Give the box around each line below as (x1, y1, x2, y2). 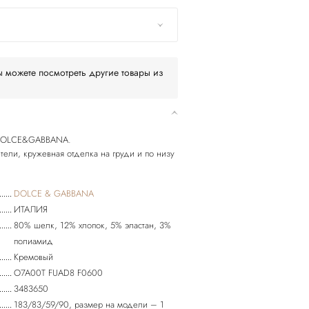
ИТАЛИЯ (14, 203, 48, 216)
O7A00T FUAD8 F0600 (14, 266, 103, 279)
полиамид (14, 235, 54, 248)
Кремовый (14, 250, 54, 263)
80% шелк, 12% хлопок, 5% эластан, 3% (14, 219, 172, 232)
